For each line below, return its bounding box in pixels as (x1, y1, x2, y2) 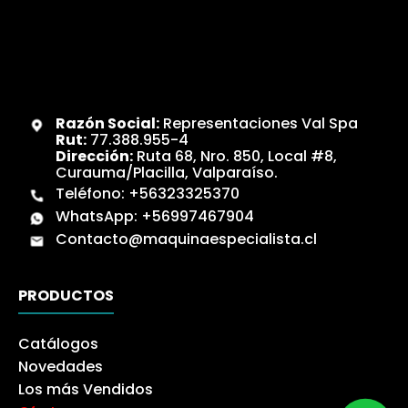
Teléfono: (55, 182, 128, 204)
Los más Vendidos (18, 378, 153, 400)
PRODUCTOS (18, 284, 114, 306)
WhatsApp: (55, 205, 141, 227)
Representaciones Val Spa (158, 112, 358, 134)
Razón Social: (55, 112, 159, 134)
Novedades (18, 355, 103, 377)
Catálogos (18, 332, 98, 354)
